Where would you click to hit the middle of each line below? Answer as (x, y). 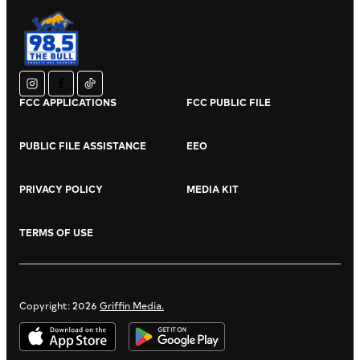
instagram (51, 94)
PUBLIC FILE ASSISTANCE (83, 146)
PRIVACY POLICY (61, 189)
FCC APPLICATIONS (68, 102)
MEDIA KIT (213, 189)
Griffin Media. (132, 306)
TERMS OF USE (56, 233)
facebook (78, 94)
